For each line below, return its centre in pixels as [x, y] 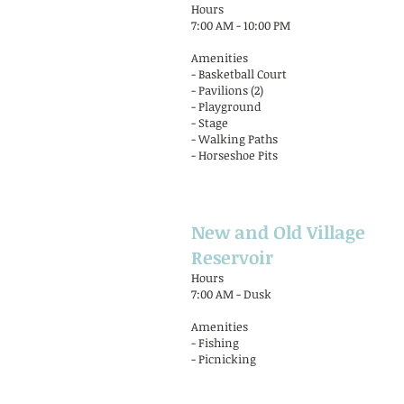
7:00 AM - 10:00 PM [241, 25]
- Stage [210, 123]
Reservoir [232, 257]
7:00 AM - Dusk [231, 294]
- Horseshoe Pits [234, 155]
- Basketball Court [239, 74]
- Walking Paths [234, 139]
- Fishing [215, 343]
